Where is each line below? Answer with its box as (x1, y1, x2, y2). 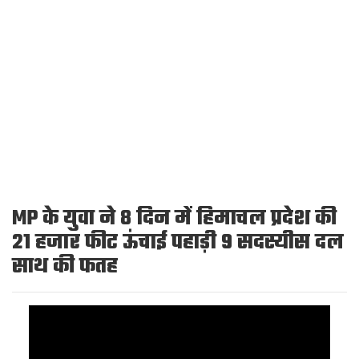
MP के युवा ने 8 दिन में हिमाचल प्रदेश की (12, 203, 337, 235)
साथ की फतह (12, 251, 118, 283)
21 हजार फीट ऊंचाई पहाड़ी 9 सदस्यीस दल (12, 227, 344, 259)
